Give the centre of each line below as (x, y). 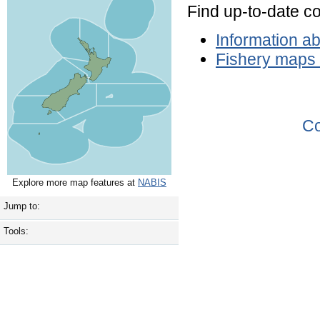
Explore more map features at (75, 183)
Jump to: (22, 206)
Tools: (16, 231)
